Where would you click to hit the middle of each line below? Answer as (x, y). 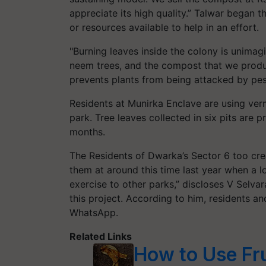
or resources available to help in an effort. (164, 27)
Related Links (101, 236)
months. (87, 132)
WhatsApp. (94, 212)
